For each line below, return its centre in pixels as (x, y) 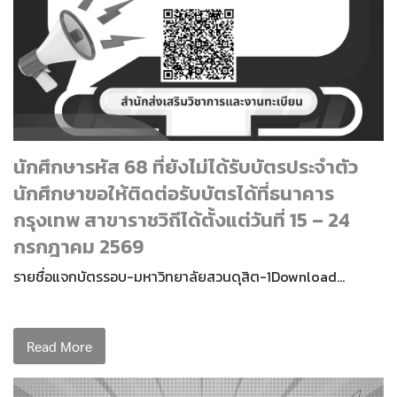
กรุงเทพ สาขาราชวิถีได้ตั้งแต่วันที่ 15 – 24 (182, 220)
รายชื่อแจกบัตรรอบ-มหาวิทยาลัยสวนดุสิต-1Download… (179, 276)
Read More (59, 346)
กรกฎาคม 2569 (78, 246)
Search (78, 86)
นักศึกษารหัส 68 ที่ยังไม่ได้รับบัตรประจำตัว (186, 167)
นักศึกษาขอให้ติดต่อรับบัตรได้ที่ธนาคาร (174, 193)
